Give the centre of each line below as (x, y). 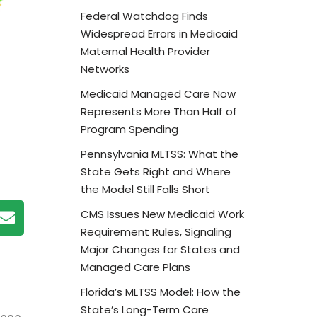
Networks (105, 69)
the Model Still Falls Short (145, 189)
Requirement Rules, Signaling (156, 231)
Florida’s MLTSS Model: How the (160, 292)
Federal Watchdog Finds (144, 16)
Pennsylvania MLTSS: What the (159, 154)
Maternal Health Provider (145, 51)
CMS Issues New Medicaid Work (162, 214)
